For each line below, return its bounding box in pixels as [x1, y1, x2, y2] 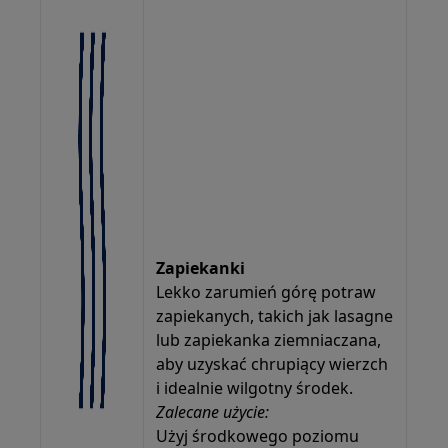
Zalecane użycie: [156, 400, 270, 423]
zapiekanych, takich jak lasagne [156, 304, 394, 327]
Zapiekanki [156, 256, 246, 279]
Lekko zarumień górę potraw [156, 280, 377, 303]
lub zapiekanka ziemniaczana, [156, 328, 382, 351]
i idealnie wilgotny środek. [156, 376, 354, 399]
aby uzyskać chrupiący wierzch [156, 352, 389, 375]
